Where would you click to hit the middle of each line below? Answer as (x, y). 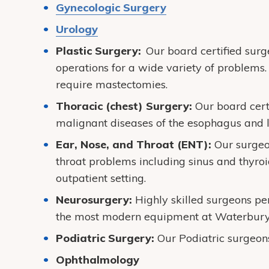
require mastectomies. (112, 84)
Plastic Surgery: (101, 51)
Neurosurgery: (94, 200)
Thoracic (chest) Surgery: (126, 106)
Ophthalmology (98, 260)
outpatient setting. (101, 178)
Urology (77, 29)
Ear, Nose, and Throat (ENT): (135, 144)
